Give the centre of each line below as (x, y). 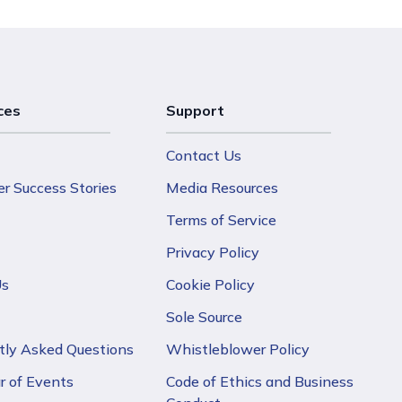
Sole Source (204, 316)
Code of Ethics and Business (259, 381)
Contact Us (203, 155)
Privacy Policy (212, 252)
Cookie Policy (210, 284)
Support (195, 110)
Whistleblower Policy (237, 349)
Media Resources (222, 187)
